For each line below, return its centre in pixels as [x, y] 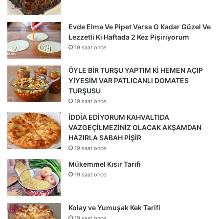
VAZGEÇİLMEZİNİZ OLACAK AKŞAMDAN [135, 127]
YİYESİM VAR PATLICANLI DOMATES [129, 80]
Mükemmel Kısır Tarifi [105, 164]
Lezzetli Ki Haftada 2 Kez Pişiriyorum [129, 37]
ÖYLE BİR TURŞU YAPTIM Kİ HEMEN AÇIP [136, 70]
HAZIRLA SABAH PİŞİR [105, 137]
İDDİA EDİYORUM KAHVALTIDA [119, 117]
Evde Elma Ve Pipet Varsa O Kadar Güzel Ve [140, 26]
